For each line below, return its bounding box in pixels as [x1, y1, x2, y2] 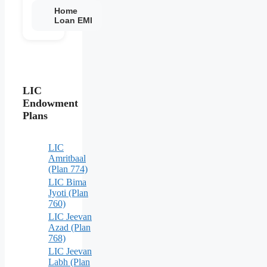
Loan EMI [54, 15, 92, 25]
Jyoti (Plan [48, 187, 88, 198]
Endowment [23, 97, 78, 109]
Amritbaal [48, 153, 86, 163]
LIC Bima [48, 176, 86, 187]
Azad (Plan [48, 222, 91, 232]
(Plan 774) [48, 163, 88, 174]
